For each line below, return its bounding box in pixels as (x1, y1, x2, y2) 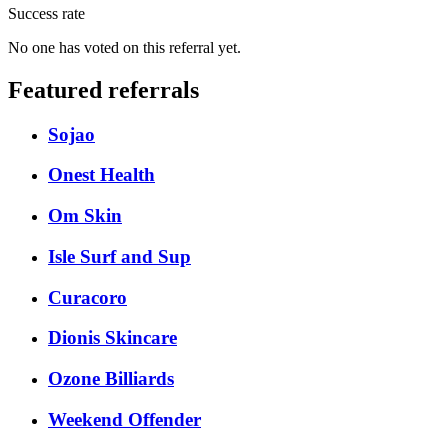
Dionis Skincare (48, 327, 177, 349)
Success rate (8, 4, 85, 22)
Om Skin (48, 205, 122, 227)
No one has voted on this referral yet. (8, 38, 241, 56)
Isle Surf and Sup (48, 245, 191, 267)
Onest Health (48, 164, 155, 186)
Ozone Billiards (48, 367, 174, 389)
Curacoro (48, 286, 127, 308)
